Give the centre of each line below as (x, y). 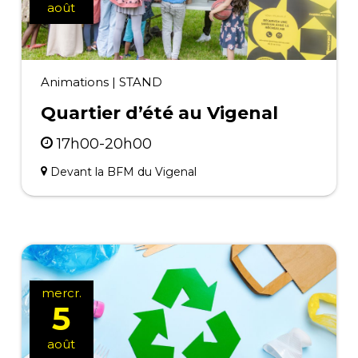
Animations (74, 82)
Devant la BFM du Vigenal (123, 172)
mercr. (61, 293)
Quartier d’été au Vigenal (159, 113)
